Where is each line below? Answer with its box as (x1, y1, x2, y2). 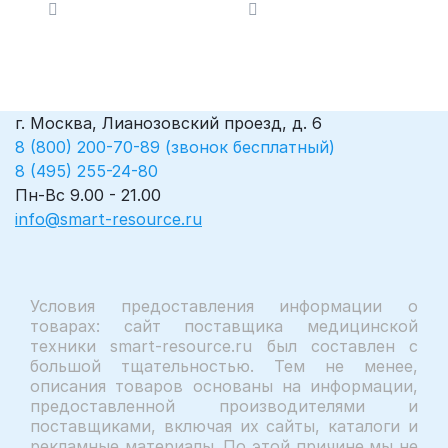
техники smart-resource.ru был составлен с (30, 336, 418, 357)
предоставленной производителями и (30, 396, 418, 417)
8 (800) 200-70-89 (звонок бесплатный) (15, 137, 335, 158)
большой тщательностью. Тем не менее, (30, 356, 418, 377)
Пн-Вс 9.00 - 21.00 (15, 185, 161, 206)
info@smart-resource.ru (15, 209, 202, 230)
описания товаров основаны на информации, (30, 376, 418, 397)
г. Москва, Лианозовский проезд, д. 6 (15, 113, 322, 134)
